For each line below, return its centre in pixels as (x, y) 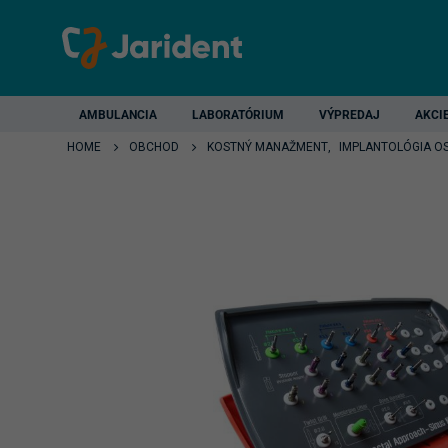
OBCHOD (154, 147)
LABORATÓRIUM (238, 115)
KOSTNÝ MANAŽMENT (267, 147)
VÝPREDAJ (349, 115)
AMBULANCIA (118, 115)
